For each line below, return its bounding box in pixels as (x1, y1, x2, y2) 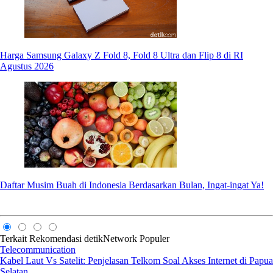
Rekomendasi (29, 233, 82, 244)
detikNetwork (84, 233, 137, 244)
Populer (140, 233, 169, 244)
